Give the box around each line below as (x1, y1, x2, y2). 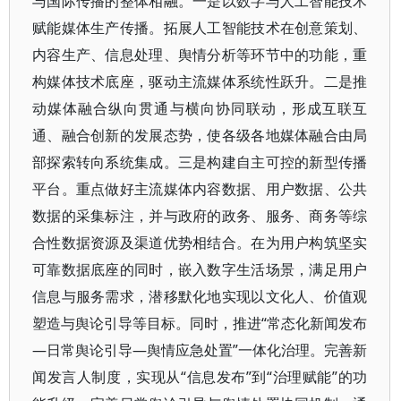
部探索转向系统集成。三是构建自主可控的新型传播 (32, 152, 368, 172)
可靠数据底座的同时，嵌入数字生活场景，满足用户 (32, 260, 368, 279)
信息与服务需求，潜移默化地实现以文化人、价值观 (32, 286, 368, 306)
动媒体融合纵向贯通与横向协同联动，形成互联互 (32, 98, 368, 118)
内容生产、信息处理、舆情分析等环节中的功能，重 (32, 45, 368, 64)
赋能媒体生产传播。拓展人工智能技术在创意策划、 (32, 18, 368, 38)
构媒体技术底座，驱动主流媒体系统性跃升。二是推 (32, 72, 368, 91)
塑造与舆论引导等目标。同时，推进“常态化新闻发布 (32, 313, 368, 333)
